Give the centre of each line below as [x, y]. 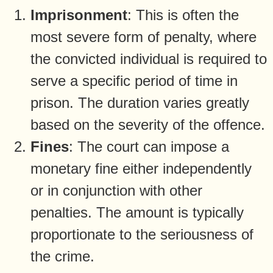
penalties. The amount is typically [137, 212]
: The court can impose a [149, 146]
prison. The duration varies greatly [140, 102]
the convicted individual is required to [149, 58]
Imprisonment [79, 15]
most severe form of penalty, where [144, 37]
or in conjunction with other [116, 190]
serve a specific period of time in [134, 80]
